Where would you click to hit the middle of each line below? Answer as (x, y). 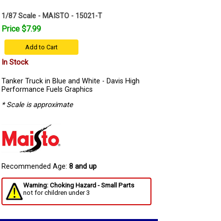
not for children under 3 (56, 193)
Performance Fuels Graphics (47, 90)
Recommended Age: (35, 167)
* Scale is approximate (37, 105)
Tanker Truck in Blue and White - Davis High (71, 81)
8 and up (83, 167)
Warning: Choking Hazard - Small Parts (79, 185)
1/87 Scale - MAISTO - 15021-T (52, 16)
